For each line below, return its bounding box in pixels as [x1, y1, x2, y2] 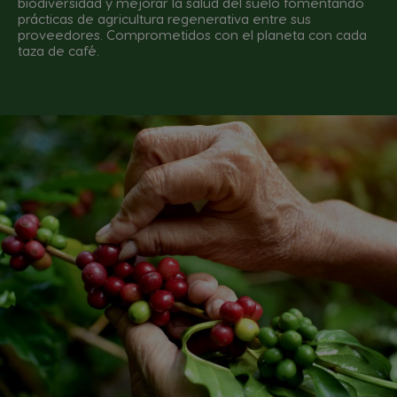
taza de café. [18, 42, 99, 58]
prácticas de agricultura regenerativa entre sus [18, 10, 311, 27]
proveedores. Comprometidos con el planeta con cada [18, 26, 367, 43]
